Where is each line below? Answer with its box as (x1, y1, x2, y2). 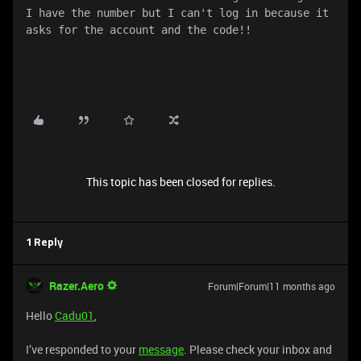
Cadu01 (55, 308, 94, 323)
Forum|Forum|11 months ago (208, 280, 335, 293)
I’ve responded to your (26, 342, 139, 357)
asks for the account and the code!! (26, 23, 251, 36)
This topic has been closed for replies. (85, 174, 276, 189)
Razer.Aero (49, 278, 104, 293)
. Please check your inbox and (184, 342, 332, 357)
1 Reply (26, 238, 63, 248)
